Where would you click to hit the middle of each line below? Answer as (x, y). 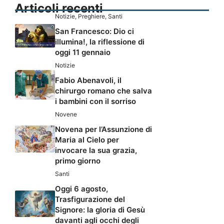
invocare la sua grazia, (96, 150)
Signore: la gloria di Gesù (100, 210)
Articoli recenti (59, 8)
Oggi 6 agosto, (81, 189)
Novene (66, 114)
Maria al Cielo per (87, 140)
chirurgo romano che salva (103, 91)
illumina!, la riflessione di (100, 42)
